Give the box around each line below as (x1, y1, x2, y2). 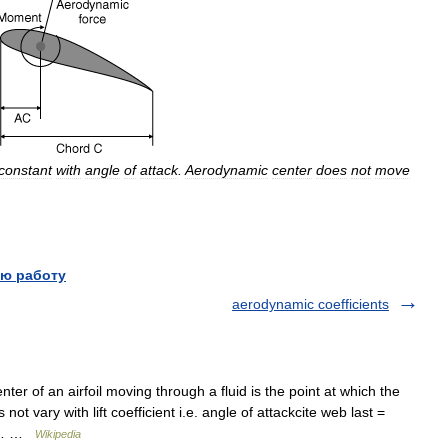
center (272, 162, 312, 178)
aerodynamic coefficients (232, 296, 389, 312)
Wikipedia (35, 428, 81, 440)
